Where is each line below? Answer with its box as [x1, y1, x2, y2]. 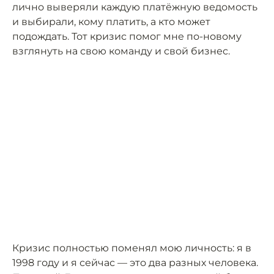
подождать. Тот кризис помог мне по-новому [12, 31, 242, 42]
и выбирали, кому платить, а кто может [12, 16, 210, 28]
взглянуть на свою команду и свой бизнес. [12, 45, 230, 57]
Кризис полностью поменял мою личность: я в [12, 242, 251, 254]
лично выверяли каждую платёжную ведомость [12, 1, 257, 13]
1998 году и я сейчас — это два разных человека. [12, 257, 258, 268]
